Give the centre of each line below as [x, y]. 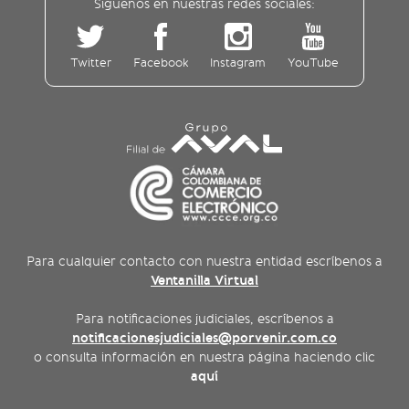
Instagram [238, 63]
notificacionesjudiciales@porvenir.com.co [204, 338]
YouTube [314, 63]
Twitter [90, 63]
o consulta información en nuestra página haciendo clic [204, 358]
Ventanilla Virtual [204, 281]
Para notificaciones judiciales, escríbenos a [204, 320]
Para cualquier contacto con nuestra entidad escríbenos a [204, 262]
